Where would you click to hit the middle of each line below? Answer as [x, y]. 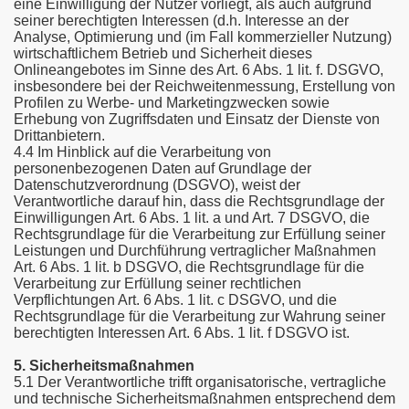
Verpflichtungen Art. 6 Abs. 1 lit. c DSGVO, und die [175, 300]
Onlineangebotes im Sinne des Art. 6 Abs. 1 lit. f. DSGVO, [199, 70]
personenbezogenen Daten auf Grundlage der [163, 168]
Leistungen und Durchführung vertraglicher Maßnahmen [195, 251]
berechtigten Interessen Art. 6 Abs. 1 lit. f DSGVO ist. [182, 333]
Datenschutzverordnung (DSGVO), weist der [157, 185]
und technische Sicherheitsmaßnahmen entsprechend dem [204, 399]
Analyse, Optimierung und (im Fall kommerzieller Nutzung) [203, 37]
